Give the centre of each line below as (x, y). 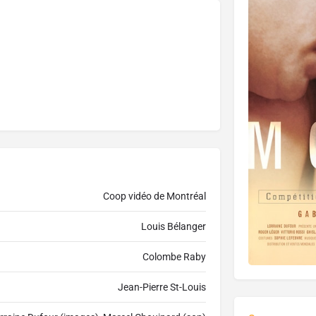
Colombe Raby (174, 257)
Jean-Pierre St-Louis (162, 287)
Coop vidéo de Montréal (154, 196)
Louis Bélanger (173, 227)
